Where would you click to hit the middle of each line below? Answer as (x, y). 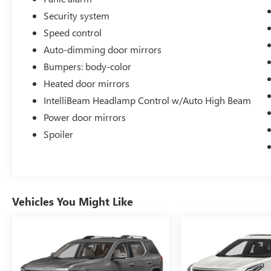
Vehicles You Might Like (73, 201)
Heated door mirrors (87, 83)
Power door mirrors (85, 117)
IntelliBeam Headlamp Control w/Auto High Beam (148, 100)
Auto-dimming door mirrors (103, 49)
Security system (77, 15)
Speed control (73, 32)
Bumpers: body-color (88, 66)
